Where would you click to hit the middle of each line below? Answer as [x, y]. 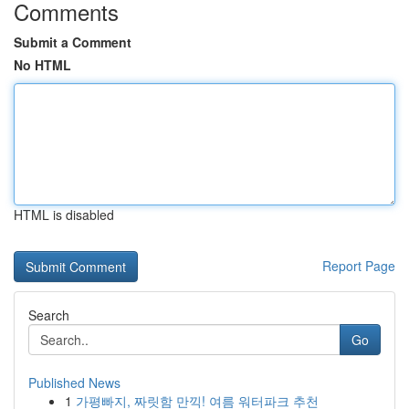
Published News [74, 383]
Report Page [359, 266]
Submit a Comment [73, 42]
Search [49, 315]
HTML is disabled [64, 215]
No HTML [42, 65]
